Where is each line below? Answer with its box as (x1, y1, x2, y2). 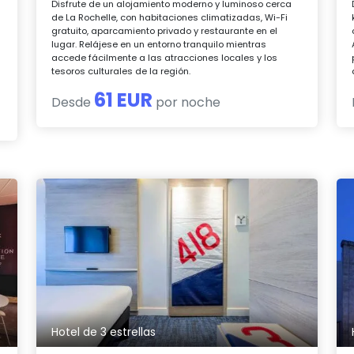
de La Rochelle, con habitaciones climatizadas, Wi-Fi (51, 10, 288, 24)
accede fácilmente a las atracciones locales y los (51, 51, 278, 64)
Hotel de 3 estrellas (51, 324, 156, 341)
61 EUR (94, 86, 153, 113)
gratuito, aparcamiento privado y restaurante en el (51, 24, 278, 37)
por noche (153, 92, 221, 111)
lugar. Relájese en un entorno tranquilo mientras (51, 37, 267, 51)
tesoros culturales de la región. (51, 64, 191, 77)
